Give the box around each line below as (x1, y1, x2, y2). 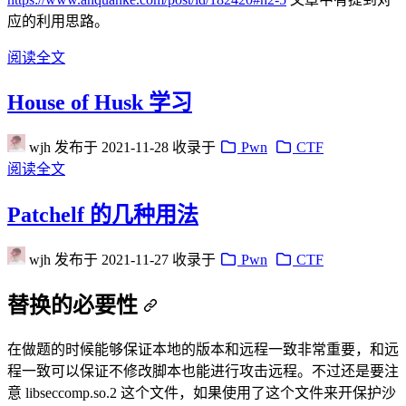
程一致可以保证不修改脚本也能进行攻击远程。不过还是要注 (7, 362, 399, 379)
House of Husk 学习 (7, 91, 192, 115)
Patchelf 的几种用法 (7, 203, 198, 227)
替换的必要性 (7, 294, 138, 318)
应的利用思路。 (7, 13, 109, 29)
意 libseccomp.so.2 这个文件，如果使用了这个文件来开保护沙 (7, 384, 396, 401)
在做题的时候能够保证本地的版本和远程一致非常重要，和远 (7, 341, 399, 357)
